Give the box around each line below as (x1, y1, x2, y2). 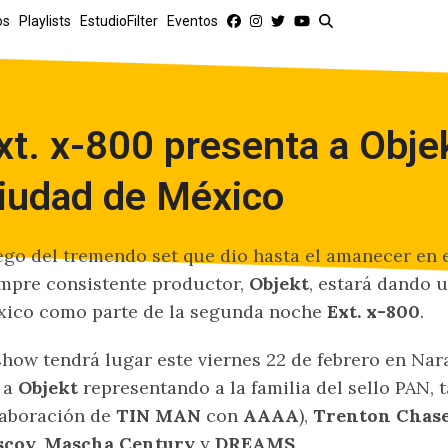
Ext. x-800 (327, 300, 420, 323)
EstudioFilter (80, 13, 158, 29)
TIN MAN (116, 404, 201, 427)
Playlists (19, 13, 71, 29)
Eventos (167, 13, 218, 29)
